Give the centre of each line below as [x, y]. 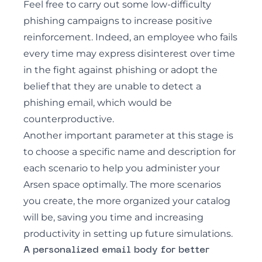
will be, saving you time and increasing [113, 217]
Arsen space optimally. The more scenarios [122, 185]
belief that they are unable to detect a [112, 86]
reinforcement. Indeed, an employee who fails [130, 37]
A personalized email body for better [116, 250]
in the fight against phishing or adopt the [120, 70]
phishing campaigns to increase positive [118, 21]
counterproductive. [69, 119]
